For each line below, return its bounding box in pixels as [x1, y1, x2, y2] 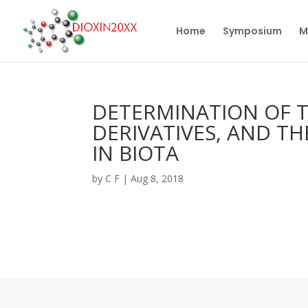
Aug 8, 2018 [131, 172, 184, 185]
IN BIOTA [92, 139, 179, 167]
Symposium [223, 24, 282, 38]
